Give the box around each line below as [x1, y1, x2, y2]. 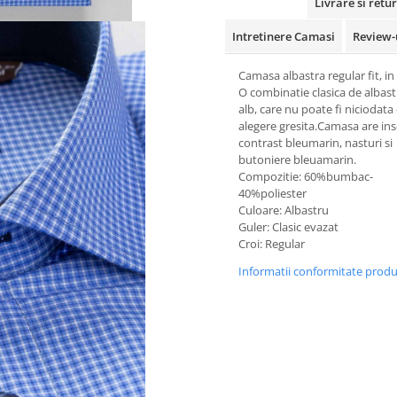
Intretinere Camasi [232, 28, 335, 44]
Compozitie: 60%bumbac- [238, 168, 373, 184]
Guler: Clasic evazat [238, 219, 339, 235]
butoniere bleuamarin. [238, 152, 356, 167]
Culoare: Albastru [238, 202, 329, 218]
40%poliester [238, 185, 307, 201]
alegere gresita [238, 118, 315, 134]
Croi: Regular [238, 236, 305, 252]
